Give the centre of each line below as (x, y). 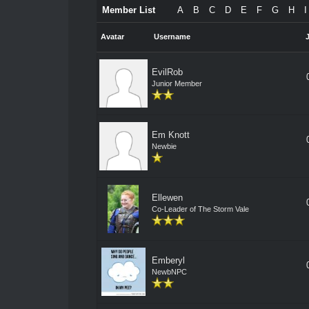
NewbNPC (169, 272)
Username (172, 37)
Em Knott (170, 135)
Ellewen (167, 198)
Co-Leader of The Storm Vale (200, 209)
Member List (128, 10)
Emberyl (168, 260)
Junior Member (177, 83)
